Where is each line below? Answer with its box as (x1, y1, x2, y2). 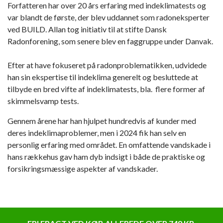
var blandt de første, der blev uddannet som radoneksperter (7, 12, 210, 22)
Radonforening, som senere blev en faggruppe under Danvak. (7, 36, 213, 46)
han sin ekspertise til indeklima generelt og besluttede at (7, 72, 198, 82)
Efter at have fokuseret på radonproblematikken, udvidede (7, 60, 207, 70)
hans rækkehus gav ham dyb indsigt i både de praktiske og (7, 152, 205, 162)
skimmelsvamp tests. (7, 96, 79, 106)
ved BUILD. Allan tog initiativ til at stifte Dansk (7, 24, 167, 34)
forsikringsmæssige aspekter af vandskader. (7, 164, 158, 174)
